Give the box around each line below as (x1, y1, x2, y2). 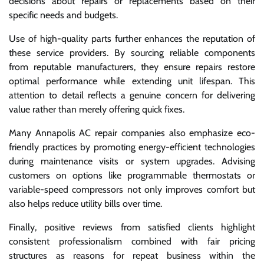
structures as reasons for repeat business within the (9, 249, 255, 261)
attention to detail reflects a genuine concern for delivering (9, 89, 255, 101)
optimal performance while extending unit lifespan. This (9, 75, 255, 87)
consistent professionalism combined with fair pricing (9, 235, 255, 247)
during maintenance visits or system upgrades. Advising (9, 155, 255, 167)
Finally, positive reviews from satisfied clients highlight (9, 221, 255, 233)
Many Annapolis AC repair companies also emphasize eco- (9, 127, 255, 138)
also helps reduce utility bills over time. (9, 197, 162, 209)
